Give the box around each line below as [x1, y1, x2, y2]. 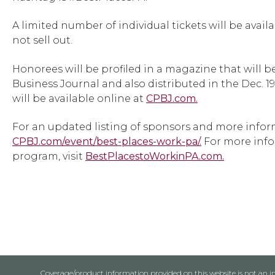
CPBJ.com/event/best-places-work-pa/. [12, 136, 201, 148]
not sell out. [12, 34, 72, 47]
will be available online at [12, 92, 146, 104]
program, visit [12, 150, 85, 163]
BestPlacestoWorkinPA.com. [85, 150, 224, 163]
